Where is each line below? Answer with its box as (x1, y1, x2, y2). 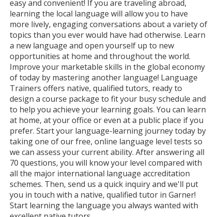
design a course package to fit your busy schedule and (10, 93, 206, 104)
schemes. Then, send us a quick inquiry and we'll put (10, 179, 198, 189)
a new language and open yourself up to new (10, 40, 174, 51)
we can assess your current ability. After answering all (10, 147, 204, 157)
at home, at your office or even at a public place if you (10, 115, 203, 125)
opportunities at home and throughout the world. (10, 51, 190, 62)
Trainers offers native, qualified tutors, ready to (10, 83, 182, 93)
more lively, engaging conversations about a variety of (10, 19, 207, 30)
